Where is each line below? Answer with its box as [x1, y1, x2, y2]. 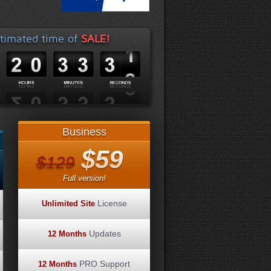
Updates [86, 229, 121, 238]
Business [62, 126, 106, 138]
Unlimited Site [41, 199, 95, 208]
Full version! [62, 174, 106, 183]
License [94, 198, 127, 208]
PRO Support [77, 259, 131, 269]
